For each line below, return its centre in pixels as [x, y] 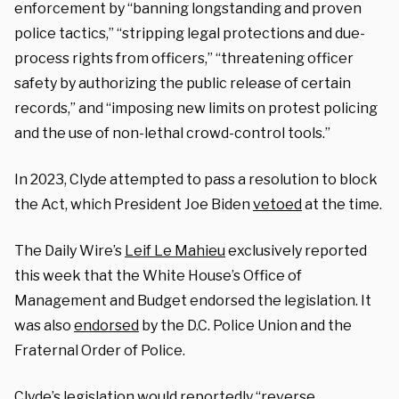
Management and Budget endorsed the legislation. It [193, 300]
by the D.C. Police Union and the [245, 325]
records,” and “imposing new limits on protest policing [196, 108]
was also [44, 325]
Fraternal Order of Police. [100, 350]
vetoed [277, 204]
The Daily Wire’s [69, 250]
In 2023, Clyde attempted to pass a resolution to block [196, 179]
